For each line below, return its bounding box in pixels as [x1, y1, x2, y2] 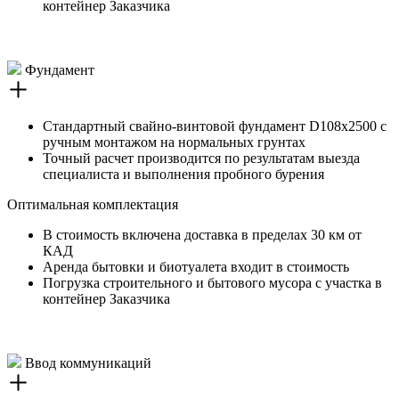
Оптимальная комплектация [7, 197, 178, 212]
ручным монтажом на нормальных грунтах [43, 134, 305, 150]
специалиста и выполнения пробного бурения [43, 167, 324, 182]
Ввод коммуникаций [21, 355, 151, 370]
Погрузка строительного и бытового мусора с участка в [43, 275, 382, 290]
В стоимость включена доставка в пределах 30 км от [43, 227, 362, 242]
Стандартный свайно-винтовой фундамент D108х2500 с [43, 118, 387, 134]
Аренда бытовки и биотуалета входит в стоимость [43, 259, 349, 274]
